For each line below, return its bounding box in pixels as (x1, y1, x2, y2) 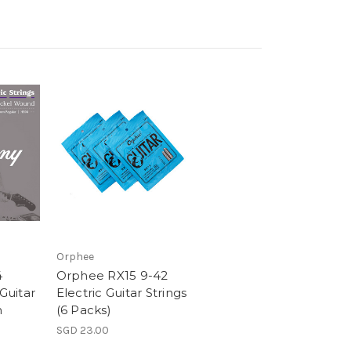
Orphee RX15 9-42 (56, 268, 168, 284)
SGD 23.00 (56, 324, 109, 338)
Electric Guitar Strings (56, 285, 187, 301)
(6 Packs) (56, 302, 111, 318)
